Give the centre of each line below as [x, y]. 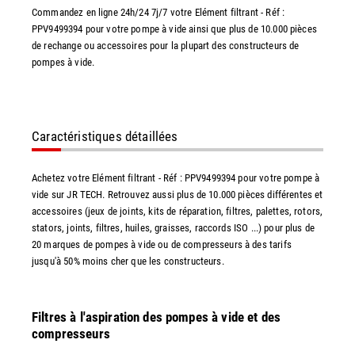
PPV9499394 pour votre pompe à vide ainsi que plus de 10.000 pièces [174, 29]
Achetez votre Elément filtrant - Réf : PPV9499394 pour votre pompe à [176, 177]
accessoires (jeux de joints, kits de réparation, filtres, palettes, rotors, [177, 211]
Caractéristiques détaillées [105, 136]
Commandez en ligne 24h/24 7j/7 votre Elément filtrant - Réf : [158, 12]
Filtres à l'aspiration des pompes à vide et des [157, 317]
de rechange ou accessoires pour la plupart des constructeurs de [166, 45]
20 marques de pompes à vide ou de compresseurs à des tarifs [162, 244]
